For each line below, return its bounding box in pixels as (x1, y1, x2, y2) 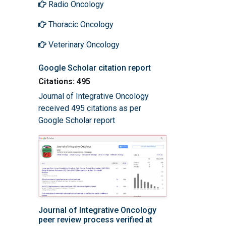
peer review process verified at (38, 214, 152, 224)
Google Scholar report (38, 115, 115, 125)
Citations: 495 (38, 76, 90, 86)
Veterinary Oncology (46, 39, 120, 49)
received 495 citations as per (38, 103, 141, 113)
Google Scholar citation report (38, 63, 151, 73)
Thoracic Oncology (46, 19, 114, 29)
